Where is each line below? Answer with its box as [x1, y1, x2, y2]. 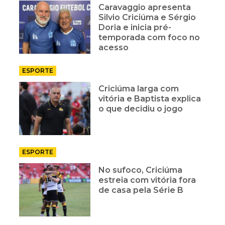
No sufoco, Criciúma [98, 165, 183, 175]
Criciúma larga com [98, 83, 179, 93]
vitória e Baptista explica [98, 93, 201, 103]
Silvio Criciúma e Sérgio [98, 12, 196, 22]
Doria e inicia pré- [98, 22, 172, 32]
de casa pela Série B [98, 185, 184, 195]
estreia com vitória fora [98, 175, 196, 185]
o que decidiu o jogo [98, 103, 183, 114]
